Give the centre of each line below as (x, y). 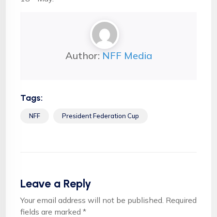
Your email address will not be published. (92, 200)
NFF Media (127, 55)
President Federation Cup (101, 116)
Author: (84, 55)
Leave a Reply (56, 184)
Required (181, 200)
